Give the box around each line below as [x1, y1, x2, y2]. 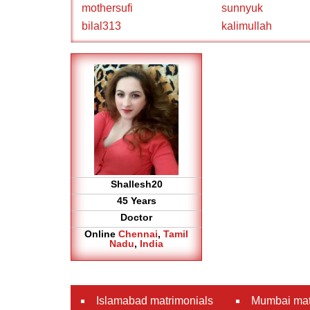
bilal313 [82, 20, 121, 32]
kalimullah [221, 20, 272, 32]
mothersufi [82, 2, 133, 14]
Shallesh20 [110, 179, 163, 190]
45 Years [116, 195, 156, 206]
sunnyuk [221, 2, 263, 14]
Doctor [120, 212, 152, 223]
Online [84, 228, 118, 239]
